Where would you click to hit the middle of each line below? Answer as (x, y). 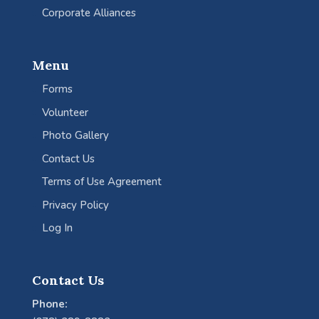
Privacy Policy (75, 205)
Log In (57, 228)
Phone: (49, 304)
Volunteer (65, 112)
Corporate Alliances (89, 13)
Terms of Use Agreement (101, 182)
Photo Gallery (75, 136)
